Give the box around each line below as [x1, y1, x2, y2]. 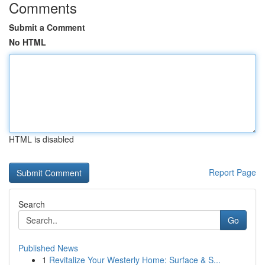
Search [18, 198, 45, 210]
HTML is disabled [9, 133, 74, 145]
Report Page [209, 166, 256, 178]
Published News [18, 242, 78, 254]
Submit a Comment [9, 21, 85, 33]
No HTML [9, 36, 46, 48]
